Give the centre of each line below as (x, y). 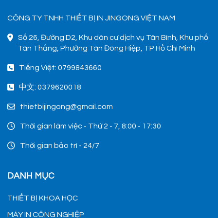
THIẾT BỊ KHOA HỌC (43, 198)
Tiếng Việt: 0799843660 (60, 67)
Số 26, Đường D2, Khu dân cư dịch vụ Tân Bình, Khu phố (113, 37)
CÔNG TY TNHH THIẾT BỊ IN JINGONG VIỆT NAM (91, 18)
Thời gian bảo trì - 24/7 (60, 145)
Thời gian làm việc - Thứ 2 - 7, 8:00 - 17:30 (91, 126)
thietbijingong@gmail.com (66, 106)
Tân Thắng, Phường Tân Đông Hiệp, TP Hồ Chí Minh (107, 48)
